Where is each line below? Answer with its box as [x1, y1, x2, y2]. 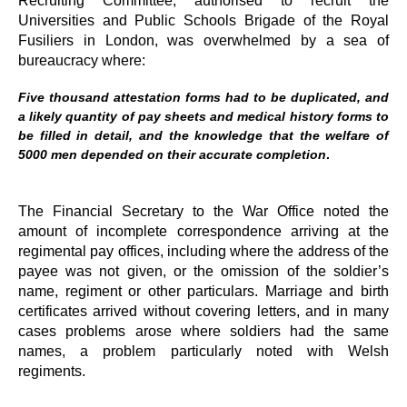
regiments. [18, 362, 85, 379]
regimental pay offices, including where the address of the [18, 242, 389, 259]
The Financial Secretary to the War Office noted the [18, 202, 389, 219]
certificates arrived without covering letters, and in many [18, 302, 389, 319]
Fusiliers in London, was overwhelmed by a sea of [18, 31, 389, 48]
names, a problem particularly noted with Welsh [18, 342, 389, 359]
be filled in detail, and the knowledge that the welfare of [18, 127, 389, 143]
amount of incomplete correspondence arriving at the [18, 222, 389, 239]
